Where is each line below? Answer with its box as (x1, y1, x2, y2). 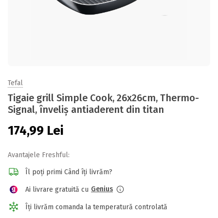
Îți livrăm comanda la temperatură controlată (25, 202, 167, 211)
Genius (91, 185, 113, 193)
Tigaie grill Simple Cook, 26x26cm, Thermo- (8, 92, 199, 104)
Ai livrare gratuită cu (25, 185, 89, 194)
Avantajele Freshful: (8, 151, 70, 159)
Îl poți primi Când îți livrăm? (25, 167, 112, 176)
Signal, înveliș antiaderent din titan (8, 104, 164, 115)
